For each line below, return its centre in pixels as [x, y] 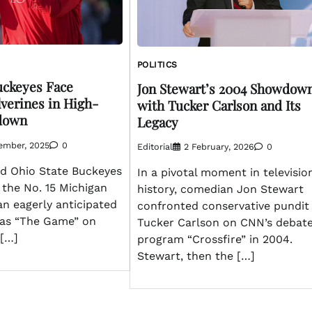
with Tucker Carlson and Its [219, 105]
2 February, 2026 [219, 147]
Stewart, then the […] [196, 256]
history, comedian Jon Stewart [220, 189]
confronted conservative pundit [223, 206]
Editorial [155, 147]
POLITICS [157, 64]
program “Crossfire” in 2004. [214, 240]
